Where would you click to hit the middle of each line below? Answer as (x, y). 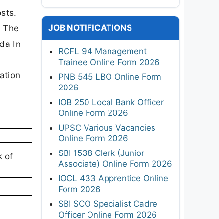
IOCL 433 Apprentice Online (113, 178)
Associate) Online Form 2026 (115, 164)
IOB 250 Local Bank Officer (111, 102)
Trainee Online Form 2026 (109, 62)
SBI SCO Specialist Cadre (108, 204)
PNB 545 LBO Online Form (110, 77)
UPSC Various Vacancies (107, 127)
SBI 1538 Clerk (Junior (101, 153)
